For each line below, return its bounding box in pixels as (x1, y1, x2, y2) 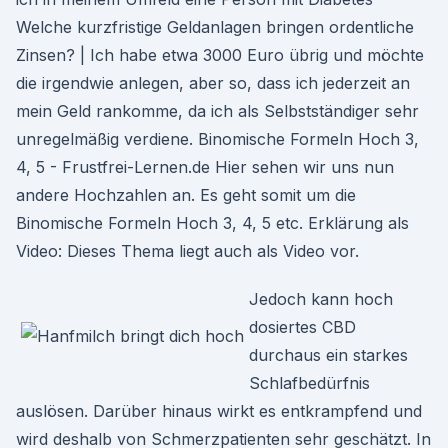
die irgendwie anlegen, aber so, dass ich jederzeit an (16, 73, 410, 93)
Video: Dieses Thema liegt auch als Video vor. (16, 241, 359, 261)
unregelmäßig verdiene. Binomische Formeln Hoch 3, (16, 129, 419, 149)
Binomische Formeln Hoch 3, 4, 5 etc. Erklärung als (16, 213, 409, 233)
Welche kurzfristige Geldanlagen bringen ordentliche (16, 17, 414, 37)
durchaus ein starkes (249, 345, 408, 365)
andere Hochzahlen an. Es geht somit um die (16, 185, 356, 205)
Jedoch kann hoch (249, 289, 393, 309)
